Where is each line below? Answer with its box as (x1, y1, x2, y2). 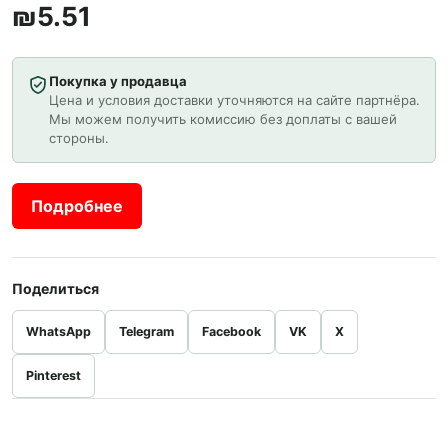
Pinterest (25, 368, 81, 383)
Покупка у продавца (48, 73, 187, 89)
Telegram (118, 324, 174, 339)
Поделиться (11, 280, 99, 297)
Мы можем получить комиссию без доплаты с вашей (48, 111, 397, 127)
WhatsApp (25, 324, 91, 339)
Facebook (201, 324, 261, 339)
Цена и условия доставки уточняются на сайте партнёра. (48, 92, 420, 108)
